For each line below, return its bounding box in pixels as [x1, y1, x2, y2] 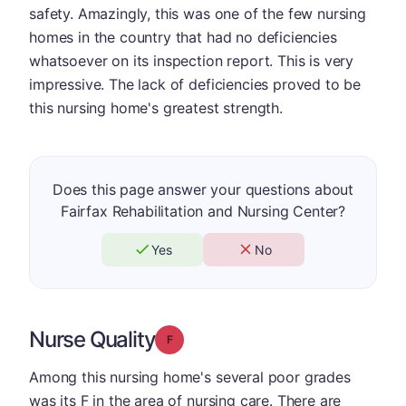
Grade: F [171, 331, 217, 345]
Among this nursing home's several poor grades [29, 367, 351, 386]
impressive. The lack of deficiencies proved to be [29, 74, 362, 93]
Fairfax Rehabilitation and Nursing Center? [60, 201, 346, 220]
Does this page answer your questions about [52, 179, 354, 198]
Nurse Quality [29, 325, 156, 353]
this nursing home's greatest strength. [29, 98, 283, 117]
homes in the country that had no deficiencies [29, 27, 337, 46]
